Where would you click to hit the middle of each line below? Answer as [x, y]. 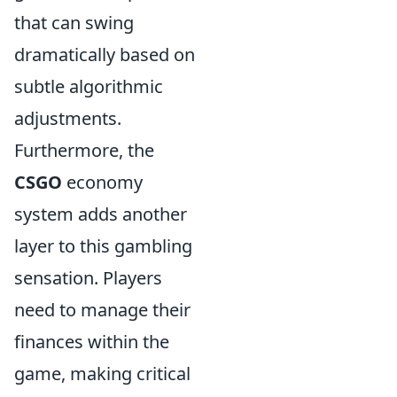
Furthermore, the [84, 150]
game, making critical [102, 373]
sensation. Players [88, 277]
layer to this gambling [103, 245]
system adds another [101, 214]
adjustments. [68, 118]
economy [102, 182]
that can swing [74, 22]
